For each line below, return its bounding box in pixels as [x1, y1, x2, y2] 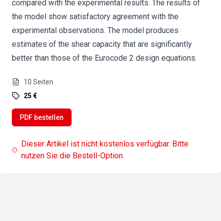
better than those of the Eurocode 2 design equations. [12, 53, 197, 63]
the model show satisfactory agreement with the [12, 12, 179, 21]
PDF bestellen [20, 113, 64, 121]
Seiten [33, 78, 53, 86]
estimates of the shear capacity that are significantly [12, 39, 192, 49]
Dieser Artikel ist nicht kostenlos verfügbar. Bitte [21, 139, 189, 148]
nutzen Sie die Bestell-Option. [21, 151, 125, 160]
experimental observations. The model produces [12, 26, 179, 35]
